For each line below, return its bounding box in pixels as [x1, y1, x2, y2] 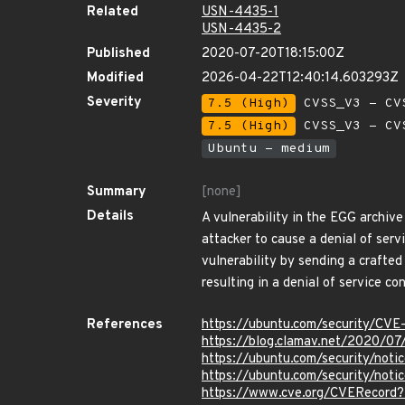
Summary [87, 184, 146, 201]
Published [87, 45, 150, 62]
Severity [87, 94, 142, 111]
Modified [87, 70, 144, 87]
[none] [202, 184, 241, 201]
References [87, 316, 163, 334]
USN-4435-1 [202, 4, 278, 21]
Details [87, 208, 134, 225]
